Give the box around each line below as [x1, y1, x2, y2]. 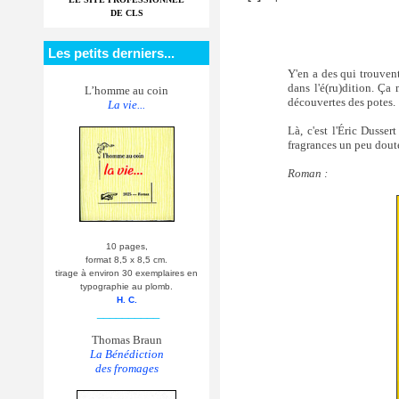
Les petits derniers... [48, 45, 175, 61]
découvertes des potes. [288, 94, 396, 109]
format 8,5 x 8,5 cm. [85, 255, 167, 265]
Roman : [288, 166, 329, 180]
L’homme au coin [85, 84, 168, 97]
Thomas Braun [91, 333, 162, 346]
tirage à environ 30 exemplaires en [55, 268, 198, 278]
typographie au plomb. [80, 281, 173, 291]
